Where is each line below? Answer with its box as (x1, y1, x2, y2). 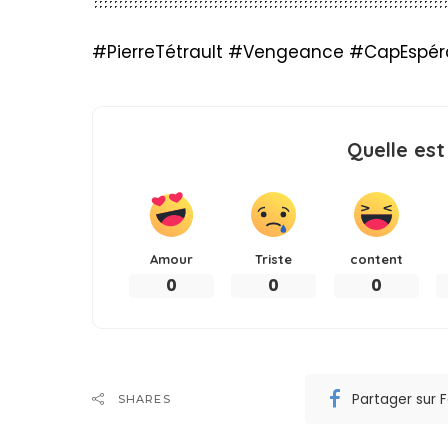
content (349, 251, 403, 268)
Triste (255, 251, 293, 268)
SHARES (118, 392, 171, 407)
